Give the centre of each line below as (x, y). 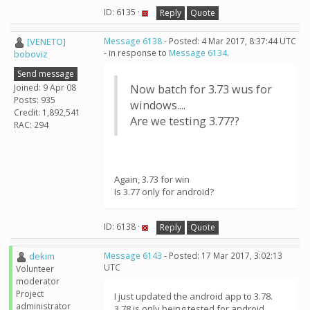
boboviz (31, 54)
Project (30, 294)
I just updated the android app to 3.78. (193, 296)
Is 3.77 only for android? (164, 192)
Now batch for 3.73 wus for (201, 89)
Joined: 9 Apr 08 (45, 87)
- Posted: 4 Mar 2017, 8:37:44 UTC (229, 41)
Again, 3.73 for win (152, 179)
